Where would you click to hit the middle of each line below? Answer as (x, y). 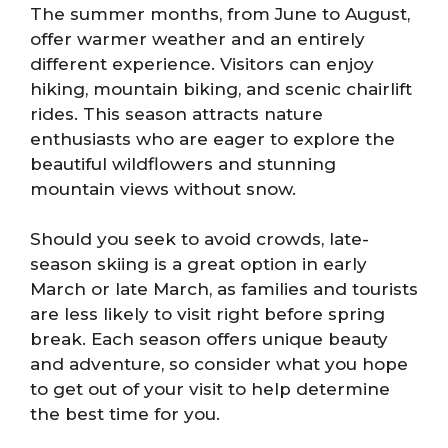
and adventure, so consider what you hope (219, 364)
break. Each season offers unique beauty (209, 339)
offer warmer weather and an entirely (197, 38)
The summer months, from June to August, (220, 13)
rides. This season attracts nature (176, 113)
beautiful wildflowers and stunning (183, 163)
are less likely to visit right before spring (207, 314)
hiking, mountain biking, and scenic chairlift (221, 88)
